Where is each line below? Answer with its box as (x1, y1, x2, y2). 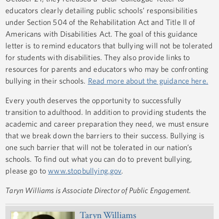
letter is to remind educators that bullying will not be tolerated (5, 41, 213, 50)
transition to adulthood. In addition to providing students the (5, 108, 207, 117)
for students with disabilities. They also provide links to (5, 53, 190, 62)
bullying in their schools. (5, 76, 88, 86)
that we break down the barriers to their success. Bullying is (5, 131, 204, 140)
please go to (5, 166, 48, 175)
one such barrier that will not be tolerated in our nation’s (5, 143, 193, 152)
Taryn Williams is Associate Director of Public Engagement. (5, 186, 193, 195)
